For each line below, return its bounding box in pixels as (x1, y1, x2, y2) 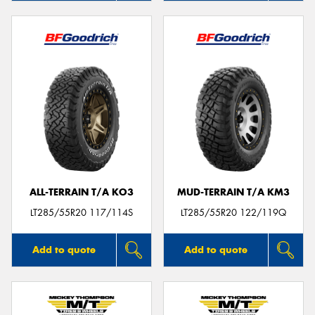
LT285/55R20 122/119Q (181, 207, 286, 219)
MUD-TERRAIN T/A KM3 (177, 186, 290, 199)
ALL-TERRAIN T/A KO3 (30, 186, 134, 199)
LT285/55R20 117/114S (30, 207, 133, 219)
